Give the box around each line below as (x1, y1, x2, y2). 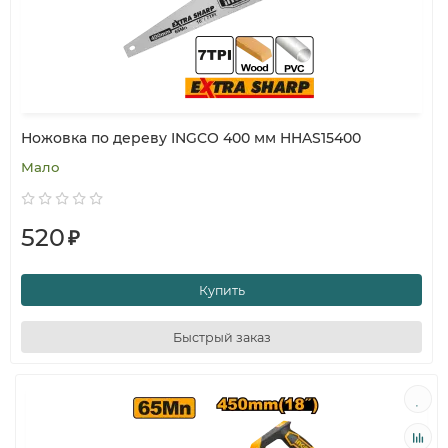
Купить (198, 282, 245, 298)
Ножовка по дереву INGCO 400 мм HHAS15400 (21, 129, 361, 147)
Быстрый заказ (172, 329, 271, 345)
